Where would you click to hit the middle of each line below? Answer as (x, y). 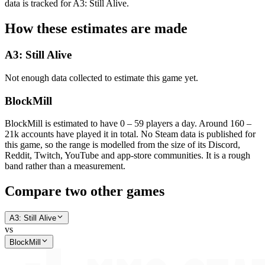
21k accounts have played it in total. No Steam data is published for (130, 134)
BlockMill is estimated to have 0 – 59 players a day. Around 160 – (128, 124)
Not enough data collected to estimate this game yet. (101, 77)
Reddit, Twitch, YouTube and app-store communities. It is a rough (127, 156)
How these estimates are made (96, 29)
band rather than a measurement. (65, 166)
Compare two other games (85, 191)
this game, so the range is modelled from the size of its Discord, (122, 145)
